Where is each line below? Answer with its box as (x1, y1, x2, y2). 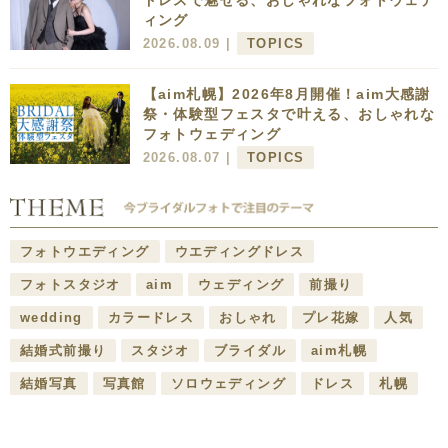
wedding (20, 310, 83, 326)
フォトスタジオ (20, 277, 121, 293)
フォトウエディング (20, 244, 150, 260)
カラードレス (107, 310, 195, 326)
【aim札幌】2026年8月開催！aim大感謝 (142, 86, 431, 103)
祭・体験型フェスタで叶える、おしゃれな (142, 106, 436, 123)
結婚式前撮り (20, 343, 107, 359)
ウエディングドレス (174, 244, 305, 260)
